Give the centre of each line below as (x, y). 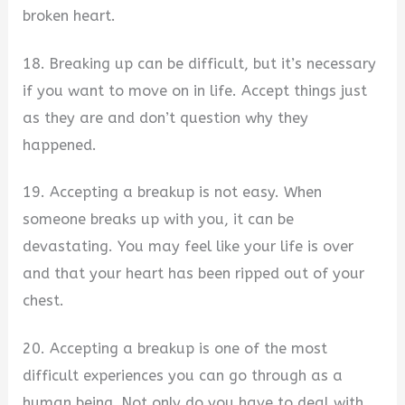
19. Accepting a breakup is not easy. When (173, 193)
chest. (44, 301)
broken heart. (70, 15)
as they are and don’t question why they (166, 118)
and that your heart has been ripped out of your (194, 274)
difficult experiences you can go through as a (183, 375)
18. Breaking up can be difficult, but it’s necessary (200, 63)
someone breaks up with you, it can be (159, 220)
